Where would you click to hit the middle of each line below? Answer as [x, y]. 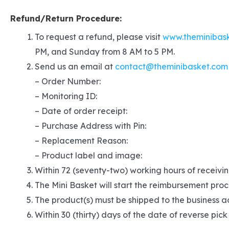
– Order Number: [68, 81]
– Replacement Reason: [81, 140]
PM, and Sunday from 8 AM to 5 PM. [105, 51]
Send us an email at [75, 66]
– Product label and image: [88, 155]
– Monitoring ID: [66, 96]
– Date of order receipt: [81, 111]
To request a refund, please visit [99, 37]
